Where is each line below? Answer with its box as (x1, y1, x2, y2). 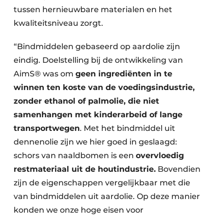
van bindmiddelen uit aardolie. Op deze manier (14, 192, 200, 201)
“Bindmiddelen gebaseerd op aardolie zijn (14, 42, 180, 52)
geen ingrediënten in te (75, 69, 172, 79)
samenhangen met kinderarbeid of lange (14, 110, 182, 120)
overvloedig (136, 151, 184, 161)
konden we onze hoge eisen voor (14, 205, 144, 215)
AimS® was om (14, 69, 75, 79)
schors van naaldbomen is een (14, 151, 136, 161)
